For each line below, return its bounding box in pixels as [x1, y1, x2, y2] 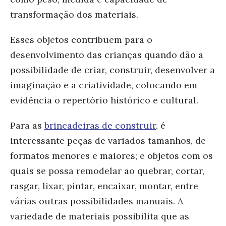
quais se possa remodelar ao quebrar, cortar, [10, 164, 204, 177]
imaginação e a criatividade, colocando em [10, 79, 197, 91]
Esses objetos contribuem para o [10, 33, 152, 45]
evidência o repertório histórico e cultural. [10, 94, 201, 106]
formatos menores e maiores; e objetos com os [10, 149, 213, 161]
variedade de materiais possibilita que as [10, 210, 189, 222]
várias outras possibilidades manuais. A [10, 195, 183, 207]
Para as [10, 119, 44, 131]
